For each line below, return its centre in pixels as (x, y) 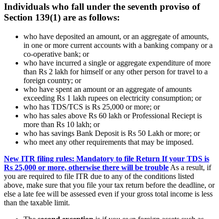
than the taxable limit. (37, 202)
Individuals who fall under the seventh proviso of (102, 6)
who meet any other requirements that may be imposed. (109, 142)
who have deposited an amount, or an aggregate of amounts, (116, 36)
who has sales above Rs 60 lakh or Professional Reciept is (113, 115)
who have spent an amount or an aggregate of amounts (108, 89)
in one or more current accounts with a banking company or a (118, 45)
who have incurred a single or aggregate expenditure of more (117, 63)
